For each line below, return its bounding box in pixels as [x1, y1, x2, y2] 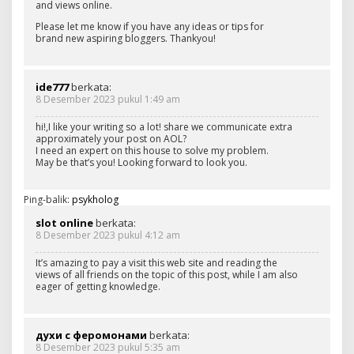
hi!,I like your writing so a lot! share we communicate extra [36, 119, 292, 134]
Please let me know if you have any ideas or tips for [36, 19, 264, 33]
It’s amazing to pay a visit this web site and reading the [36, 255, 277, 269]
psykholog [72, 192, 119, 206]
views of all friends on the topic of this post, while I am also [36, 267, 298, 281]
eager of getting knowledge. [36, 279, 160, 293]
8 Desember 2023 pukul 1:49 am [36, 92, 180, 106]
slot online [36, 215, 93, 230]
